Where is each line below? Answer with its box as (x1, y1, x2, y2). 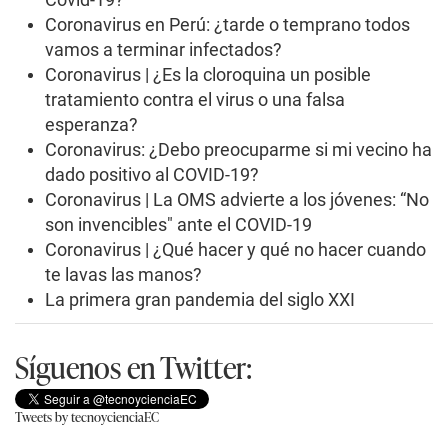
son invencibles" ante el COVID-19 (45, 213, 312, 235)
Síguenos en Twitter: (15, 344, 252, 388)
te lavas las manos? (45, 263, 202, 285)
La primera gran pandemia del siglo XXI (45, 288, 355, 310)
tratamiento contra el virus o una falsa (45, 88, 345, 110)
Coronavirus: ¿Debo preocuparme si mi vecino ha (45, 138, 432, 160)
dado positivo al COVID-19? (45, 163, 259, 185)
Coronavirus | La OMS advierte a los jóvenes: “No (45, 188, 429, 210)
